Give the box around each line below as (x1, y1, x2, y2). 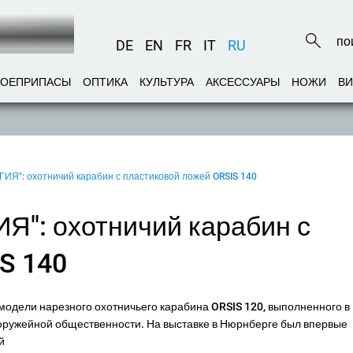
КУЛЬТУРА (139, 76, 194, 88)
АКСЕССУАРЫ (206, 76, 280, 88)
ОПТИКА (83, 76, 128, 88)
